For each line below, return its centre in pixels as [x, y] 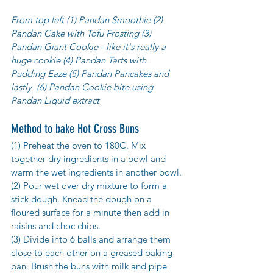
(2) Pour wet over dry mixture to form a [90, 186]
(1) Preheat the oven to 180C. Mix [80, 146]
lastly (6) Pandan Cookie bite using [83, 87]
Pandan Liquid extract [56, 101]
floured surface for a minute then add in [91, 213]
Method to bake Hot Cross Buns [75, 129]
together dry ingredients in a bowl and [90, 159]
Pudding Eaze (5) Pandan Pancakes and [91, 74]
